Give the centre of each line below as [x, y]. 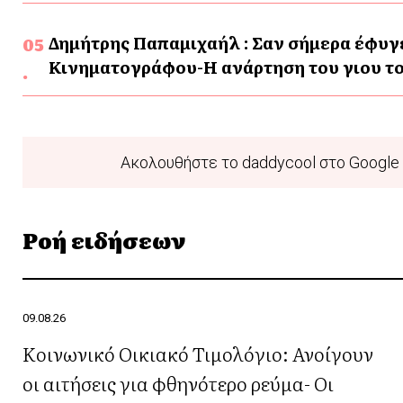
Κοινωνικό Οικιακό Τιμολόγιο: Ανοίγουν [198, 354]
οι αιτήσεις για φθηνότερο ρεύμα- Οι [178, 383]
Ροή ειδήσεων [104, 240]
